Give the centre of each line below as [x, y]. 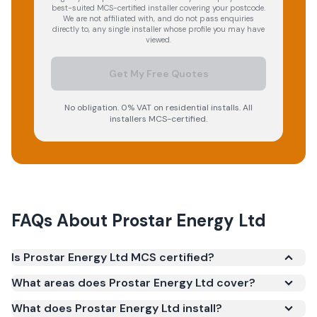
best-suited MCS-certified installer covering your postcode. [158, 8]
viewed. [158, 40]
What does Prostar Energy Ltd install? [117, 308]
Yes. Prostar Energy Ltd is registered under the [143, 275]
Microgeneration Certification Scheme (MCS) [139, 293]
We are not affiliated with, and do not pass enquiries [158, 18]
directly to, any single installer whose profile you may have [158, 29]
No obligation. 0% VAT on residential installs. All [158, 108]
